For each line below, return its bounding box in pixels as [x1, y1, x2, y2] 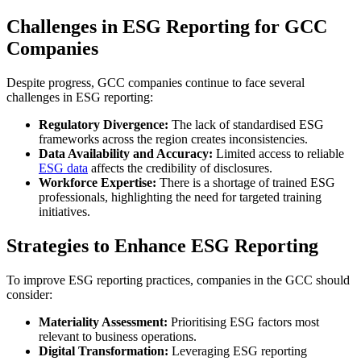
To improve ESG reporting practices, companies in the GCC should [6, 272, 350, 287]
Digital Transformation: [39, 343, 168, 358]
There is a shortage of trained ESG [156, 176, 335, 190]
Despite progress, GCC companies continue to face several [6, 76, 305, 90]
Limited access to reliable [213, 147, 344, 161]
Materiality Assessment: [39, 314, 168, 329]
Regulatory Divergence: [39, 118, 168, 132]
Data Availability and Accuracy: [39, 147, 213, 161]
